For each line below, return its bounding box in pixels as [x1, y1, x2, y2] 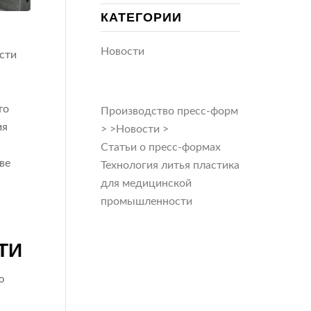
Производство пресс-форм [101, 106, 239, 117]
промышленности [101, 196, 193, 207]
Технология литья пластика [101, 160, 240, 171]
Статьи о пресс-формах [101, 142, 221, 153]
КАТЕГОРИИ [101, 10, 183, 24]
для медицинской [101, 178, 192, 189]
